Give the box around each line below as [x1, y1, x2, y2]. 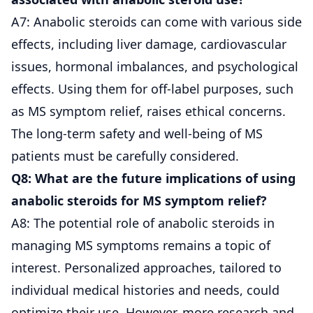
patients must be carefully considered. [11, 147, 239, 164]
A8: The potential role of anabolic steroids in [11, 214, 275, 231]
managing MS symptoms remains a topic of [11, 236, 270, 254]
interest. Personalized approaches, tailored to [11, 259, 282, 276]
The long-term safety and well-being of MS [11, 124, 263, 142]
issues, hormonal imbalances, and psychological [11, 57, 298, 75]
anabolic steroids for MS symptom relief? [11, 191, 267, 209]
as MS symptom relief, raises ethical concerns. [11, 102, 286, 119]
